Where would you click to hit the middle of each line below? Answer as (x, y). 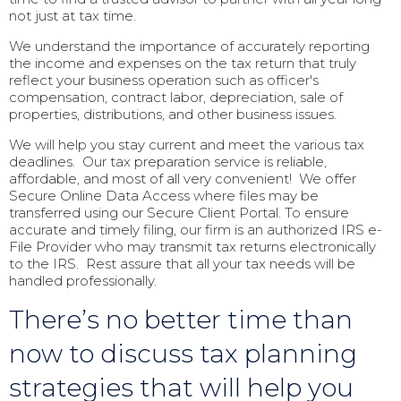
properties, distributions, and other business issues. (173, 115)
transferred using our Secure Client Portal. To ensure (179, 213)
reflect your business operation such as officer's (164, 81)
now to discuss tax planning (183, 354)
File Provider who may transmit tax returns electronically (192, 247)
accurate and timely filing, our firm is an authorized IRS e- (196, 230)
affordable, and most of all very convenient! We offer (183, 179)
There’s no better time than (181, 320)
